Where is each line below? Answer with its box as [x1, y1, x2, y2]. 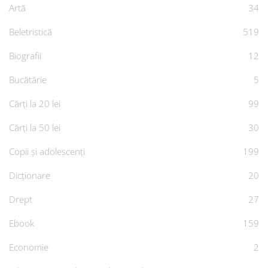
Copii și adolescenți [9, 145, 85, 157]
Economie [9, 241, 48, 253]
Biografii [9, 50, 41, 62]
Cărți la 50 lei [9, 121, 60, 133]
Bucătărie [9, 74, 47, 86]
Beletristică [9, 26, 52, 38]
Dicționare [9, 169, 50, 181]
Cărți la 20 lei [9, 98, 60, 109]
